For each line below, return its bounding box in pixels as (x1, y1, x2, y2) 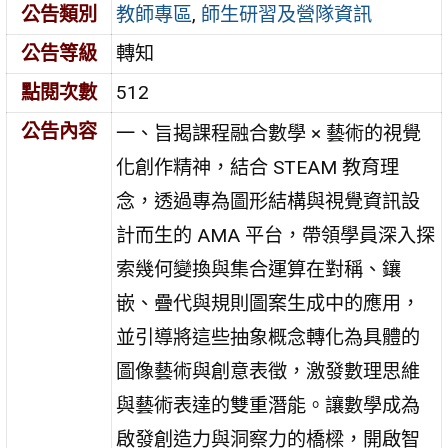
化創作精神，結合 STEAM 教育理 (116, 155, 400, 179)
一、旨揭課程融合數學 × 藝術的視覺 (116, 121, 422, 145)
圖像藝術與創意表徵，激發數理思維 (116, 359, 421, 383)
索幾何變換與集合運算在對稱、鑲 (116, 257, 402, 281)
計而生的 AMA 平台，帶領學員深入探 (116, 223, 436, 247)
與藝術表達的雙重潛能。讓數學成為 (116, 393, 421, 417)
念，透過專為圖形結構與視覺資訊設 (116, 189, 421, 213)
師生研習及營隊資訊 (201, 2, 373, 26)
